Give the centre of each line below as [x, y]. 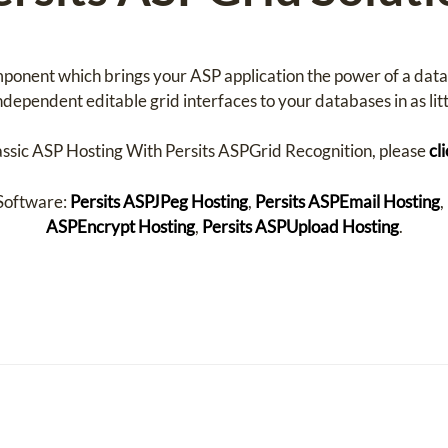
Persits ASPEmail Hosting [347, 201]
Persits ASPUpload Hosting [300, 226]
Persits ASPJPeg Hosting [158, 201]
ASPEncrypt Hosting [120, 226]
